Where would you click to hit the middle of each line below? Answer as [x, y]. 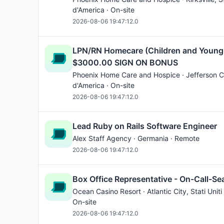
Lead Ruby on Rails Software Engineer [145, 126]
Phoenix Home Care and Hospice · [129, 75]
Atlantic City [167, 191]
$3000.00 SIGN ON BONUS [125, 62]
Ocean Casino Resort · [110, 191]
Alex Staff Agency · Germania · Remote [136, 138]
